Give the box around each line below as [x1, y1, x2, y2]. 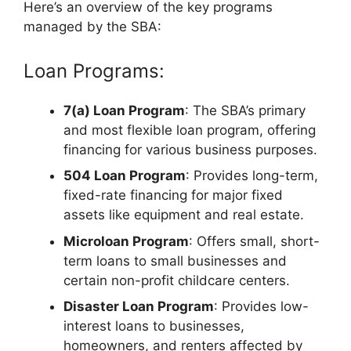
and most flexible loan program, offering [63, 121, 316, 138]
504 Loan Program [63, 168, 186, 184]
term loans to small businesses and [63, 252, 287, 269]
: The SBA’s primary [185, 102, 306, 118]
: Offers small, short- [189, 233, 320, 249]
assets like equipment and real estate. [63, 207, 304, 223]
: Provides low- [214, 299, 309, 315]
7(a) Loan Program [63, 102, 185, 118]
